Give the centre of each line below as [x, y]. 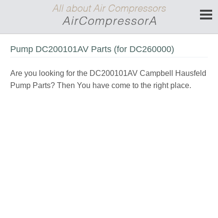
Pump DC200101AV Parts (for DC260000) [92, 49]
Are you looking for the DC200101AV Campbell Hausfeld [108, 73]
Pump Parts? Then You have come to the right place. [101, 85]
